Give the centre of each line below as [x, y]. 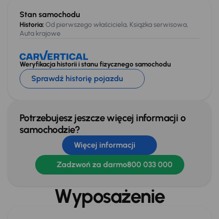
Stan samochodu [50, 14]
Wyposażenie [109, 196]
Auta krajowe [40, 33]
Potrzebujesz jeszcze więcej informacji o [102, 118]
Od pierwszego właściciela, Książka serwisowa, [116, 25]
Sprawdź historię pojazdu [77, 79]
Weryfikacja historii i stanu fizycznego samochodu [95, 64]
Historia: [32, 25]
